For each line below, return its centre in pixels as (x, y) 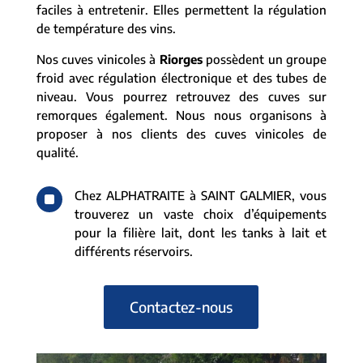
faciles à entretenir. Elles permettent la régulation (181, 10)
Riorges (181, 59)
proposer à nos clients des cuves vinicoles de (181, 134)
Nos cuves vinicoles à (98, 59)
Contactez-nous (181, 307)
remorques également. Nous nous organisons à (181, 115)
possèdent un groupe (265, 59)
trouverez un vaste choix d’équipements (200, 214)
